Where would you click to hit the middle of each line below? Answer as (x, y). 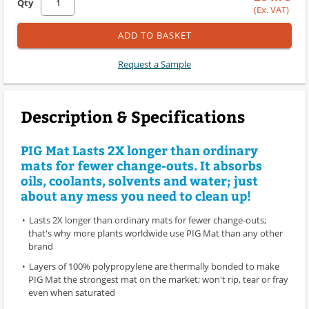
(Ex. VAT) (271, 9)
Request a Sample (154, 64)
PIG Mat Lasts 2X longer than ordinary (139, 150)
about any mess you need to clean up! (136, 195)
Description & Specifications (133, 116)
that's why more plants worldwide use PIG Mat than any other (156, 233)
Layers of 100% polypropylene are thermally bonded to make (154, 266)
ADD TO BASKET (154, 35)
